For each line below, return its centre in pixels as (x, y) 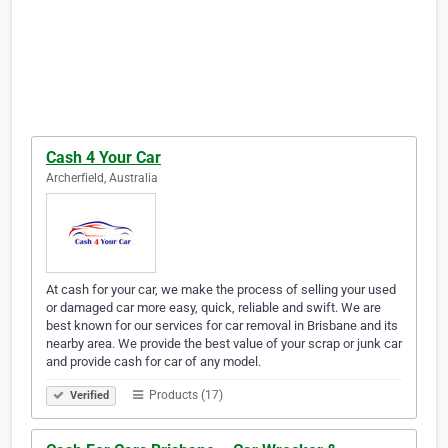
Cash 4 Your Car (103, 158)
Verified (88, 396)
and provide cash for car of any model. (153, 362)
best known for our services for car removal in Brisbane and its (222, 326)
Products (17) (184, 395)
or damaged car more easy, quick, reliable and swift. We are (213, 308)
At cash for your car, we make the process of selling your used (221, 290)
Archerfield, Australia (102, 178)
